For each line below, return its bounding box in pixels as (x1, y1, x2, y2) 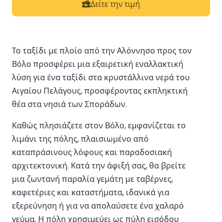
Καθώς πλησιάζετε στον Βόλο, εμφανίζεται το (12, 119, 186, 131)
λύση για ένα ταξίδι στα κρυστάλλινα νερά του (12, 71, 190, 83)
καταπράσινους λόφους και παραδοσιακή (12, 146, 172, 158)
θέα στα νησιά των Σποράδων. (12, 98, 127, 110)
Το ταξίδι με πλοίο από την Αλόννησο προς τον (12, 45, 192, 56)
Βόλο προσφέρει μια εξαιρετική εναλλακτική (12, 58, 183, 70)
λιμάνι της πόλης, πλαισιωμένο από (12, 133, 149, 145)
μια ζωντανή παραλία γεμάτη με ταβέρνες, (12, 173, 173, 185)
